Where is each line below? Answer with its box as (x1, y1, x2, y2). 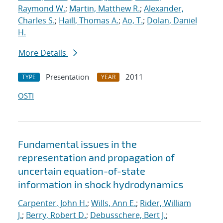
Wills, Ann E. (91, 198, 136, 209)
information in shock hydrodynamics (18, 178, 183, 191)
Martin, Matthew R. (69, 3, 140, 14)
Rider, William (140, 198, 191, 209)
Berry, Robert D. (26, 210, 86, 221)
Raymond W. (18, 3, 65, 14)
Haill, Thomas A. (59, 15, 118, 26)
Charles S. (18, 15, 55, 26)
